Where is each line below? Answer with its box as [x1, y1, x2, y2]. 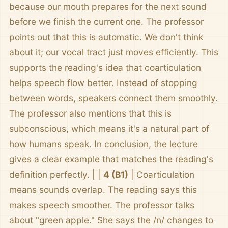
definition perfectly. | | [9, 169, 103, 180]
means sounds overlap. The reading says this [9, 184, 197, 195]
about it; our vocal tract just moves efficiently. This [9, 47, 218, 58]
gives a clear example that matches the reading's [9, 154, 213, 164]
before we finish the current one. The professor [9, 16, 204, 27]
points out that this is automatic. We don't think [9, 32, 203, 42]
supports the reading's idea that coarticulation [9, 62, 201, 73]
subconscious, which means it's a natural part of [9, 123, 209, 134]
